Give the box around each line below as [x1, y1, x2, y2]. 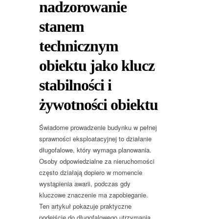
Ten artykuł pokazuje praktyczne [39, 201, 131, 211]
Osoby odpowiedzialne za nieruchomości [39, 156, 154, 166]
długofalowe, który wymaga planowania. [39, 145, 152, 155]
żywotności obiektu [39, 96, 158, 114]
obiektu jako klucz [39, 57, 154, 75]
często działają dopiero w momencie [39, 168, 142, 177]
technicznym [39, 37, 118, 55]
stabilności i [39, 76, 111, 94]
